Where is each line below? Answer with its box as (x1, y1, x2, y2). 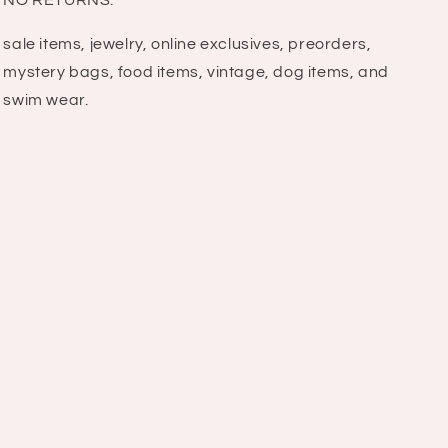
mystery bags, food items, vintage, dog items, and (3, 64, 389, 81)
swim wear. (3, 92, 89, 109)
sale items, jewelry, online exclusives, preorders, (3, 36, 372, 53)
